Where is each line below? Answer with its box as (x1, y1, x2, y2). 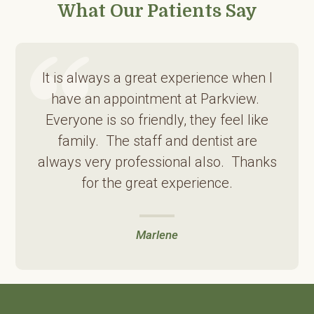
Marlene (136, 227, 178, 242)
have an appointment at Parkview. (51, 90, 263, 107)
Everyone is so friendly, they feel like (46, 111, 268, 128)
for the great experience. (81, 174, 233, 191)
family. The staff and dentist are (57, 132, 257, 149)
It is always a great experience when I (41, 69, 273, 86)
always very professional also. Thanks (37, 153, 277, 170)
